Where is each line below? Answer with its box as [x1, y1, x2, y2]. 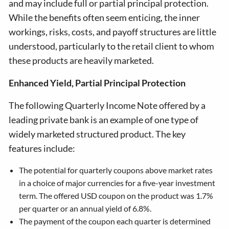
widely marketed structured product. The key [9, 128, 186, 140]
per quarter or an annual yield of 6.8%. [19, 203, 152, 213]
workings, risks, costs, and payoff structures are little [9, 26, 217, 37]
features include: [9, 143, 76, 154]
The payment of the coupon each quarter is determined [19, 216, 211, 226]
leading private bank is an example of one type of [9, 114, 199, 125]
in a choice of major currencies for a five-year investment [19, 178, 216, 188]
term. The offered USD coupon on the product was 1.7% [19, 191, 214, 200]
